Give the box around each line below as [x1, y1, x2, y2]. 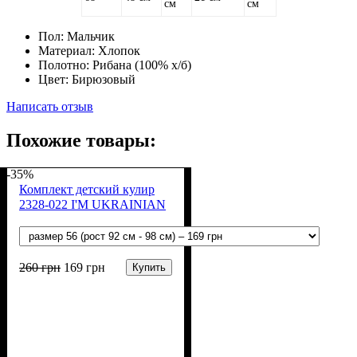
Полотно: [38, 57, 92, 72]
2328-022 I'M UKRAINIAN [19, 197, 166, 211]
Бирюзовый [72, 72, 135, 86]
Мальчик [67, 29, 115, 43]
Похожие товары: [6, 129, 156, 151]
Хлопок [98, 43, 140, 57]
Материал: [38, 43, 98, 57]
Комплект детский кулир [19, 182, 155, 196]
